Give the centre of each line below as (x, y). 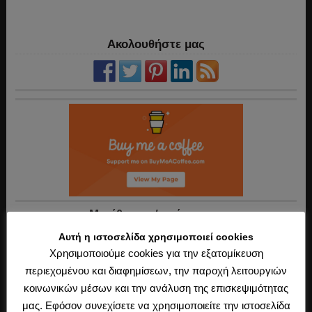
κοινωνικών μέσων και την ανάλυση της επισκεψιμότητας (156, 288)
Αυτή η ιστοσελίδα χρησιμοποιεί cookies (156, 236)
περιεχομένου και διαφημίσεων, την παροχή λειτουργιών (156, 270)
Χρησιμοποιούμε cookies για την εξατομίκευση (156, 253)
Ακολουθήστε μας (156, 44)
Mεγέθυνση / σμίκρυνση (156, 214)
